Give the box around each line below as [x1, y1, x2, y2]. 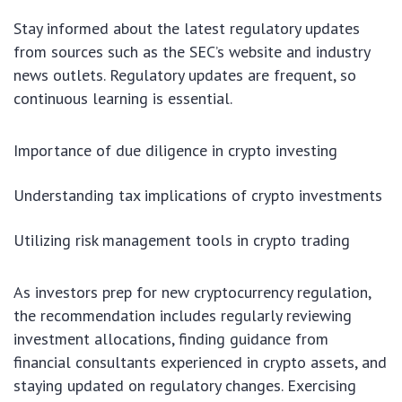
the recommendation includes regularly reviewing [13, 304, 352, 326]
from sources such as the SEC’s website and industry [13, 40, 370, 62]
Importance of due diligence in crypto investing [13, 139, 337, 161]
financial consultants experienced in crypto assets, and [13, 351, 387, 372]
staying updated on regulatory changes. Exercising [13, 374, 356, 396]
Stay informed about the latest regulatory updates [13, 17, 360, 39]
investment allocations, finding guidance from [13, 328, 328, 349]
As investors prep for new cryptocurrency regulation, [13, 281, 371, 302]
